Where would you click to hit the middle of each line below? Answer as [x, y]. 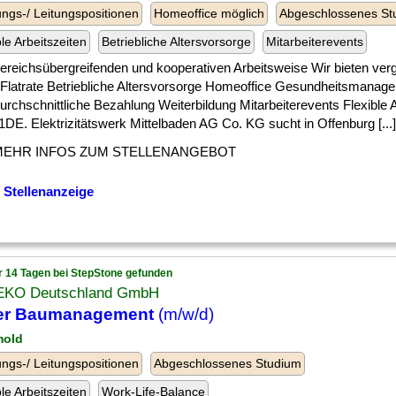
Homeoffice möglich [209, 13]
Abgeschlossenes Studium [228, 363]
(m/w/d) [184, 314]
